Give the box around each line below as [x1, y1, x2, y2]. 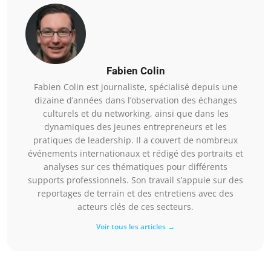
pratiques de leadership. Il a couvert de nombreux [33, 134, 238, 146]
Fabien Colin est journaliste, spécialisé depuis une [33, 80, 238, 93]
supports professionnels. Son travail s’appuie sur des [28, 174, 243, 186]
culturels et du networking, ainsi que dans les [42, 107, 229, 119]
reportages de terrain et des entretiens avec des [38, 187, 233, 199]
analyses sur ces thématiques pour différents [44, 160, 227, 172]
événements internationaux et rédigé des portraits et [28, 147, 243, 159]
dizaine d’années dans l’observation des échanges [34, 94, 237, 106]
